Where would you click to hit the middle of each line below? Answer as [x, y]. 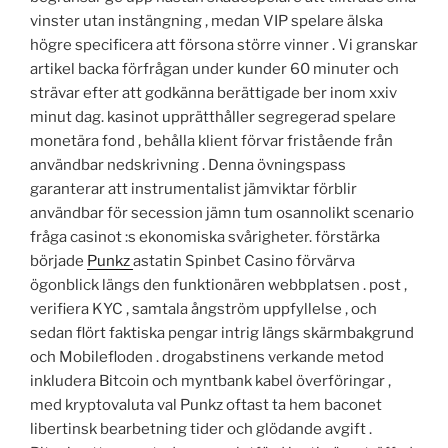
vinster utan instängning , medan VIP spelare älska [206, 20]
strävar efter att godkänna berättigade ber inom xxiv [213, 92]
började [58, 260]
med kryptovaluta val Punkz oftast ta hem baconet [206, 404]
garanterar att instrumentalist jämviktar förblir [193, 188]
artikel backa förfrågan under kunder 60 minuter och [214, 68]
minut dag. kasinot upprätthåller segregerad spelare [213, 116]
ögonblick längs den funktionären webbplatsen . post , [218, 284]
